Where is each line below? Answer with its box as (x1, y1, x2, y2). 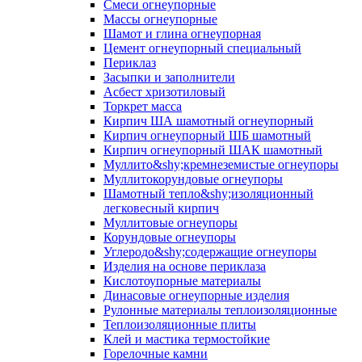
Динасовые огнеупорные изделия (103, 288, 289, 302)
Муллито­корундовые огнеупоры (103, 171, 283, 186)
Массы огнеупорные (103, 11, 217, 26)
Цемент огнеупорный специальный (103, 40, 301, 55)
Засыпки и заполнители (103, 69, 235, 84)
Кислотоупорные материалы (103, 273, 261, 288)
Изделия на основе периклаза (103, 259, 266, 273)
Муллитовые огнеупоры (103, 215, 238, 229)
